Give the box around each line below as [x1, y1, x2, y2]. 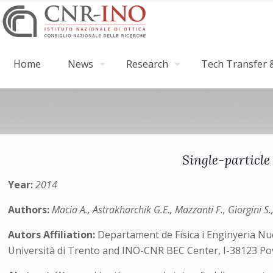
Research [126, 57, 168, 71]
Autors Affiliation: [8, 228, 98, 241]
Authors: [8, 203, 52, 216]
